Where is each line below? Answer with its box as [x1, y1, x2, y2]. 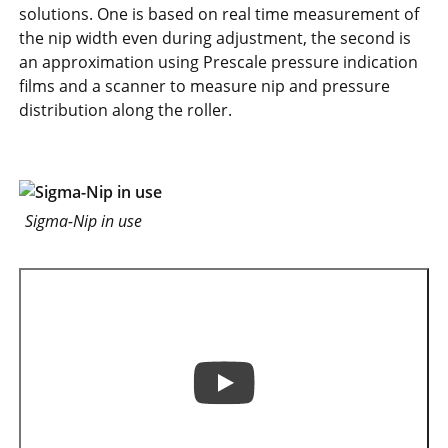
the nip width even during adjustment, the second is [19, 27, 412, 50]
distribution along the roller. [19, 99, 233, 122]
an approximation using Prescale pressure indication [19, 51, 419, 74]
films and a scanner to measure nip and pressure [19, 75, 391, 98]
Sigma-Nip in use [25, 209, 143, 232]
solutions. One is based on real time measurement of [19, 3, 420, 26]
